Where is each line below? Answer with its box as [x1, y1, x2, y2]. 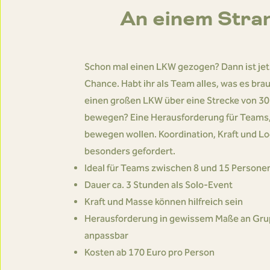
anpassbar [84, 230, 128, 241]
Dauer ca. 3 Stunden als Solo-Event [84, 179, 233, 190]
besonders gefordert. [84, 145, 175, 157]
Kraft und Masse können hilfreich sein [84, 196, 245, 207]
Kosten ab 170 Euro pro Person [84, 246, 215, 258]
